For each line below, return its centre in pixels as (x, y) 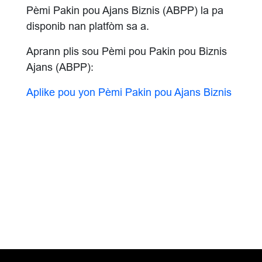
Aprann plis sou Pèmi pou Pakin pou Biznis (127, 51)
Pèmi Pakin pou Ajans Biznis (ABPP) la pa (125, 11)
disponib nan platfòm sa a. (88, 26)
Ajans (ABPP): (60, 67)
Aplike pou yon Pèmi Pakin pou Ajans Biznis (129, 92)
